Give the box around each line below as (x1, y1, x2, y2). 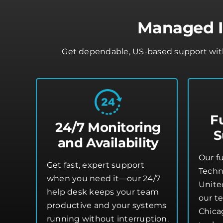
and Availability (57, 134, 159, 151)
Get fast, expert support (47, 160, 144, 170)
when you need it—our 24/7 (47, 173, 161, 183)
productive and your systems (47, 200, 167, 210)
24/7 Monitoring (55, 119, 161, 135)
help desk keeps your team (47, 187, 159, 197)
